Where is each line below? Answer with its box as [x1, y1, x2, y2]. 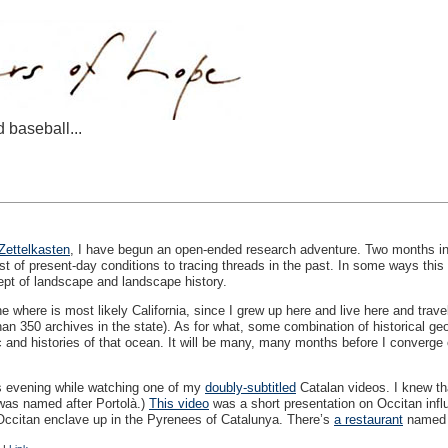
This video [149, 396, 209, 411]
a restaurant [334, 412, 403, 427]
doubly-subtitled [205, 380, 296, 395]
